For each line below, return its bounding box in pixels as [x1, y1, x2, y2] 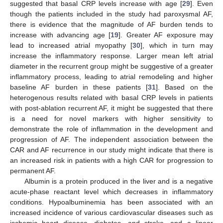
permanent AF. [10, 167, 56, 175]
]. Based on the [156, 83, 213, 92]
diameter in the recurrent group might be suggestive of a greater [10, 62, 213, 71]
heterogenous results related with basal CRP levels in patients [10, 94, 213, 102]
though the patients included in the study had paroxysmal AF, [10, 10, 213, 18]
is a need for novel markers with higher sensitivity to [10, 114, 213, 123]
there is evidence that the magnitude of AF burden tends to [10, 20, 213, 29]
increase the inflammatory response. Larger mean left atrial [10, 52, 213, 60]
